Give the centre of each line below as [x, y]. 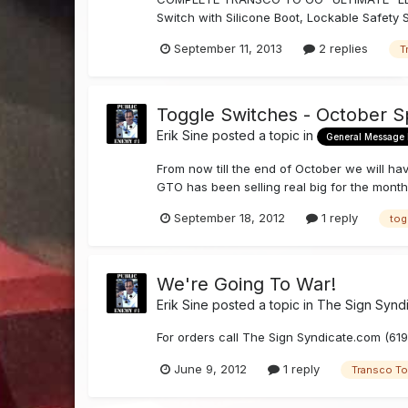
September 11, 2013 [229, 49]
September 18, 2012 [230, 218]
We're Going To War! [247, 285]
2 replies [342, 49]
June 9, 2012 [211, 368]
